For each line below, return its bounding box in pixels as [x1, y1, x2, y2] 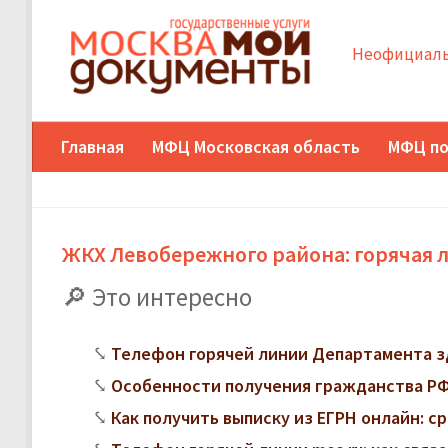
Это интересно [92, 280, 252, 313]
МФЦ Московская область [152, 134, 360, 158]
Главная [61, 134, 124, 158]
